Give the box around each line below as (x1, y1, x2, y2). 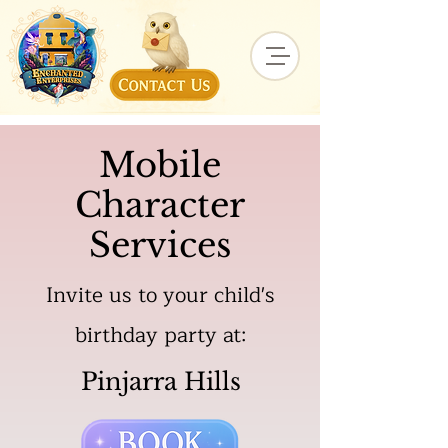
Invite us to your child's (45, 278, 275, 313)
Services (89, 224, 231, 266)
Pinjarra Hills (80, 367, 241, 396)
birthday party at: (74, 318, 246, 353)
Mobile (99, 144, 221, 186)
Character (75, 184, 245, 226)
